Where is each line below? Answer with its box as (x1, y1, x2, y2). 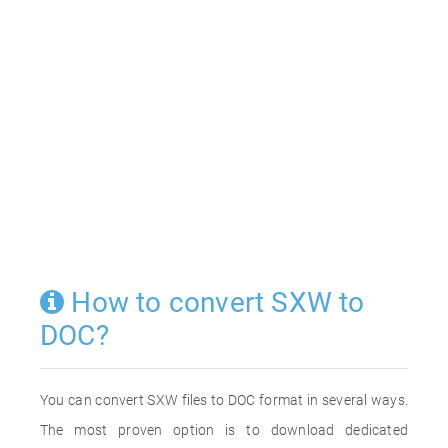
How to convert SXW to (64, 286, 365, 319)
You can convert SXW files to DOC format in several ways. (40, 392, 408, 408)
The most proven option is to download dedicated (40, 422, 408, 438)
